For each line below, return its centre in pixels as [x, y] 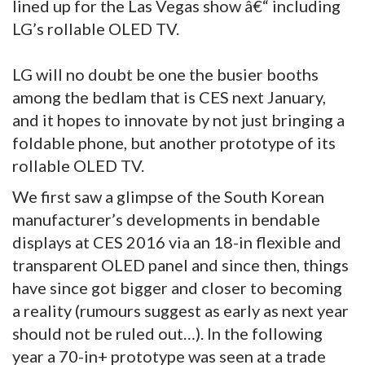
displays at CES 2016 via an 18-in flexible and [177, 242]
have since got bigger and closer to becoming [177, 288]
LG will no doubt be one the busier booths [165, 75]
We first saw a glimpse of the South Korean [168, 197]
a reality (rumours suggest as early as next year [180, 311]
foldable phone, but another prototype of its [174, 143]
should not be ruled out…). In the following [167, 334]
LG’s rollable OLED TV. [96, 29]
